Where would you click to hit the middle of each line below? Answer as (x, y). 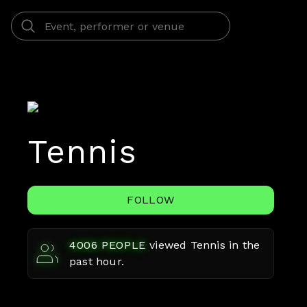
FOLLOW (151, 200)
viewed (170, 245)
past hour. (97, 261)
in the (243, 245)
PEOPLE (122, 245)
